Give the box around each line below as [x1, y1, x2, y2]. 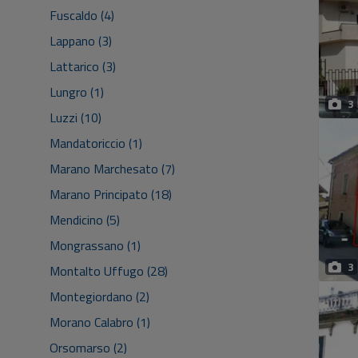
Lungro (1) [50, 82, 104, 101]
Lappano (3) [50, 31, 112, 50]
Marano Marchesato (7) [50, 159, 175, 178]
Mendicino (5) [50, 210, 120, 229]
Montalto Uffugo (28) [50, 261, 168, 280]
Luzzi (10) [50, 108, 101, 127]
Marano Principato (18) [50, 185, 172, 204]
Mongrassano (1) [50, 236, 141, 255]
